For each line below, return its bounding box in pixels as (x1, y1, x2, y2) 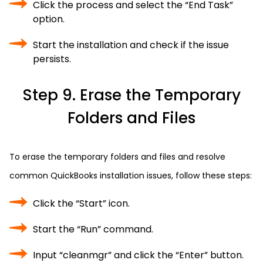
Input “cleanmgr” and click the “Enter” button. (33, 248, 244, 262)
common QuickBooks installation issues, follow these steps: (9, 170, 252, 181)
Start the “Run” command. (33, 222, 153, 236)
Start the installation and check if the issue (33, 38, 229, 52)
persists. (33, 52, 71, 66)
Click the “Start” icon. (33, 197, 130, 210)
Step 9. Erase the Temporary (22, 85, 241, 106)
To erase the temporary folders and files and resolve (9, 151, 225, 163)
